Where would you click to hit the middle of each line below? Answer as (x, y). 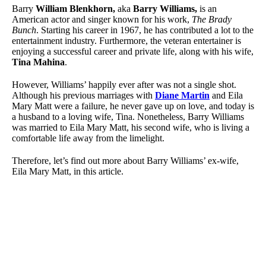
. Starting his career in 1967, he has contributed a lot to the (145, 30)
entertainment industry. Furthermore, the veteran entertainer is (126, 41)
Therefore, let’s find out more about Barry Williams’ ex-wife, (125, 161)
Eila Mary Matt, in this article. (68, 172)
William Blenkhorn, (75, 9)
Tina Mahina (38, 62)
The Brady (212, 20)
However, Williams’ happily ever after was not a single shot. (124, 85)
